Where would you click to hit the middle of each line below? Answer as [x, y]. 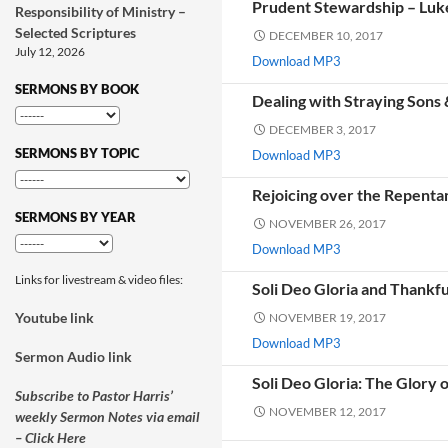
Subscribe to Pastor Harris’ [94, 395]
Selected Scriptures [75, 32]
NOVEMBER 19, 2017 [327, 317]
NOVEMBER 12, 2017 [327, 411]
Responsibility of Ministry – [100, 11]
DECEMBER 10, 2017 [326, 35]
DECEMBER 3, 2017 [322, 129]
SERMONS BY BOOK [77, 89]
